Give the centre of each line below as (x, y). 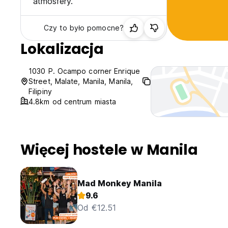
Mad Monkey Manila (120, 183)
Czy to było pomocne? (84, 28)
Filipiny (40, 92)
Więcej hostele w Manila (109, 150)
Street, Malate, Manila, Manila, (81, 81)
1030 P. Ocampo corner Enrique (84, 71)
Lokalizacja (62, 49)
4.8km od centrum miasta (73, 102)
